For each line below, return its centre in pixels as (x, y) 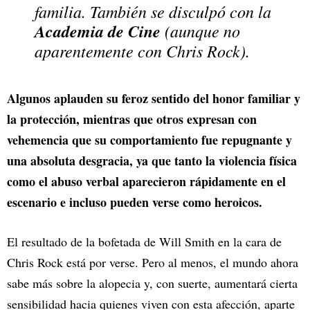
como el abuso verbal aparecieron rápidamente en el (146, 181)
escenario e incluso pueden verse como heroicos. (135, 202)
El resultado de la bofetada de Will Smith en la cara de (144, 241)
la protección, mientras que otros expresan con (132, 119)
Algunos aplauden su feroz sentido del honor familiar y (154, 98)
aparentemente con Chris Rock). (145, 50)
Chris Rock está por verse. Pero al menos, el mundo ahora (153, 262)
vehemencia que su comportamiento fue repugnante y (149, 139)
